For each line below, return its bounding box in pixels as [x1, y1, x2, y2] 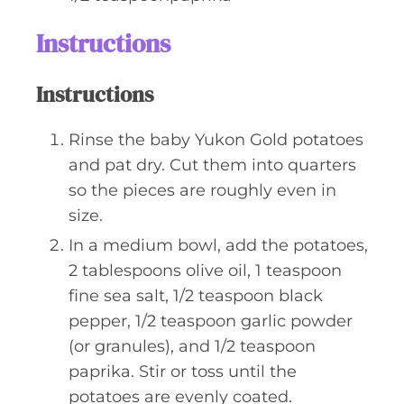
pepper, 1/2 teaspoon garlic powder [69, 311, 353, 331]
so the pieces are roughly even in [69, 180, 336, 200]
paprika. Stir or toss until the [69, 362, 297, 381]
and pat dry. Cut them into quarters [69, 155, 356, 175]
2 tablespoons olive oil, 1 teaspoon [69, 261, 342, 280]
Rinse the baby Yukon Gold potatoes [69, 130, 363, 150]
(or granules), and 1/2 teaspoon [69, 336, 316, 356]
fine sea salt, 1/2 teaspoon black [69, 286, 323, 306]
